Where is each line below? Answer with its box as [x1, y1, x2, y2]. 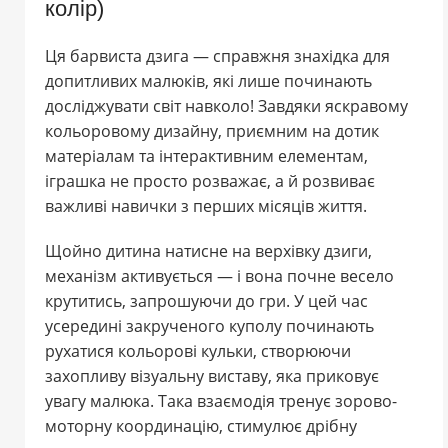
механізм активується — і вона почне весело [45, 264, 394, 287]
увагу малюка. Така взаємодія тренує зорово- [45, 389, 397, 412]
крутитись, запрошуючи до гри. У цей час [45, 289, 368, 312]
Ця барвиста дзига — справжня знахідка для [45, 44, 390, 67]
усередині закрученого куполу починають [45, 314, 374, 337]
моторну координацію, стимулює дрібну [45, 414, 357, 437]
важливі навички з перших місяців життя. [45, 194, 367, 217]
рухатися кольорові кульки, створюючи [45, 339, 351, 362]
